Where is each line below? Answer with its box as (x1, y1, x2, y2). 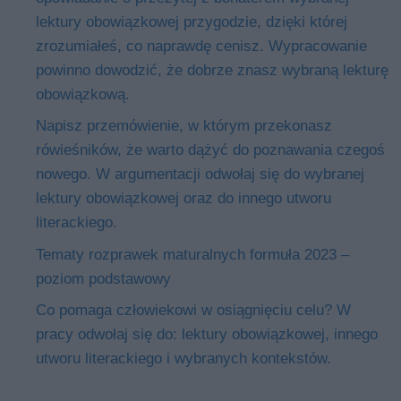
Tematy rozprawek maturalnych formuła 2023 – (36, 245, 349, 263)
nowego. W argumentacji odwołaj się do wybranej (36, 166, 364, 183)
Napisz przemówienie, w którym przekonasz (36, 117, 332, 135)
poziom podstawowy (36, 269, 171, 287)
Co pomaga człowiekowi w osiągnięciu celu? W (36, 302, 351, 320)
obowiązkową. (36, 85, 130, 103)
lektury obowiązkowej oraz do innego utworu (36, 190, 331, 208)
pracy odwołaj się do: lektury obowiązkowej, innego (36, 326, 378, 344)
